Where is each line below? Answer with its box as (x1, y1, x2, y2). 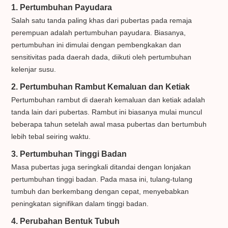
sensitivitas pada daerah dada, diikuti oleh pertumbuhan (11, 53, 192, 62)
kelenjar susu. (11, 65, 56, 74)
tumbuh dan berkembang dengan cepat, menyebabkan (11, 187, 189, 196)
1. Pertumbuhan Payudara (11, 3, 112, 12)
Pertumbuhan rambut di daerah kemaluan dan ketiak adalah (11, 96, 206, 104)
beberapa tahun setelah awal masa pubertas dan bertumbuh (11, 120, 207, 129)
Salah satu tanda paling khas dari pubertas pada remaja (11, 16, 192, 25)
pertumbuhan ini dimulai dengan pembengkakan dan (11, 41, 182, 49)
